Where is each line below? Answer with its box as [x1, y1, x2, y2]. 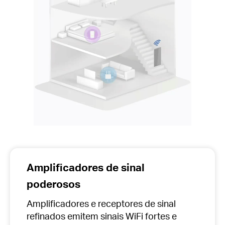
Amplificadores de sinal [26, 160, 145, 174]
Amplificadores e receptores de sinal [26, 197, 176, 209]
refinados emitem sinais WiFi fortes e [26, 210, 177, 222]
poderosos [26, 176, 80, 190]
